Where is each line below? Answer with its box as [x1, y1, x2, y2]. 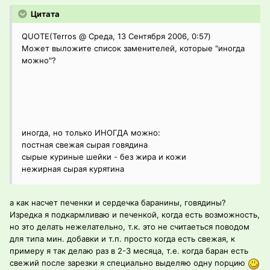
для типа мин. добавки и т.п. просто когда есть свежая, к [10, 234, 235, 244]
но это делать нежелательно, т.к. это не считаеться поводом [10, 222, 250, 232]
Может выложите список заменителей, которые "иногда [22, 43, 245, 54]
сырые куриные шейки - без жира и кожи [22, 152, 186, 162]
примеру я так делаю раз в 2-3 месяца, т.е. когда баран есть [10, 246, 248, 256]
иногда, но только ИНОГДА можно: [22, 128, 160, 138]
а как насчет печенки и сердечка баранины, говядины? [10, 198, 226, 208]
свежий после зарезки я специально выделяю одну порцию [10, 258, 248, 268]
